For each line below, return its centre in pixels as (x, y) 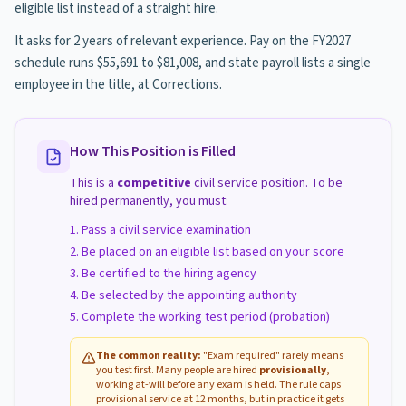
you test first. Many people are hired (178, 370)
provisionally (293, 370)
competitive (154, 183)
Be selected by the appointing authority (189, 295)
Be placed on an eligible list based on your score (213, 252)
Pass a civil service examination (166, 230)
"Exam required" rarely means (272, 356)
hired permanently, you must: (149, 201)
